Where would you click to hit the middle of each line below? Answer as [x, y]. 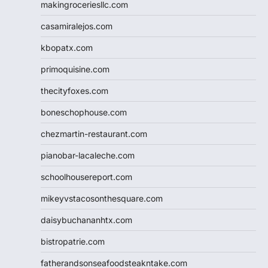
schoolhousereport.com [86, 176]
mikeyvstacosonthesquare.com [102, 198]
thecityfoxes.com [74, 90]
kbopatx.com [67, 47]
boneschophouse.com [84, 112]
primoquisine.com [75, 69]
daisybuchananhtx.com [86, 220]
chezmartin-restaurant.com [94, 133]
